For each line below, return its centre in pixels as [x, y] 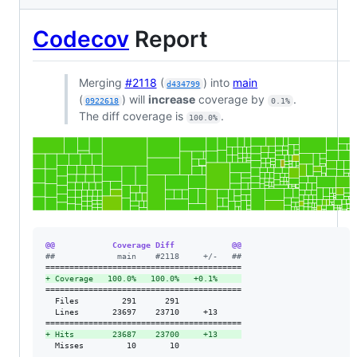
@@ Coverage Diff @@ [143, 245]
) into [218, 82]
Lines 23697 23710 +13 [143, 312]
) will [135, 99]
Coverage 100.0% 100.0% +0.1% [146, 278]
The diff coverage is [132, 116]
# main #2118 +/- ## [146, 256]
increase [172, 99]
